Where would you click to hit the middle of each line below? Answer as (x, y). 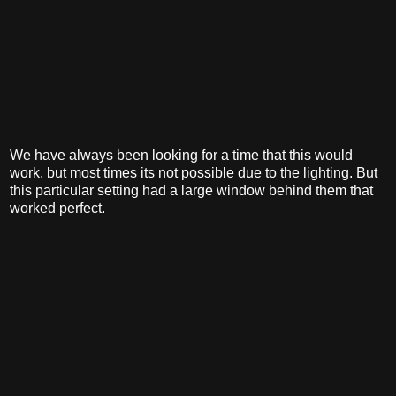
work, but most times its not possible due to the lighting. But (194, 172)
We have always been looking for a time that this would (181, 155)
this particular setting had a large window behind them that (191, 190)
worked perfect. (57, 208)
